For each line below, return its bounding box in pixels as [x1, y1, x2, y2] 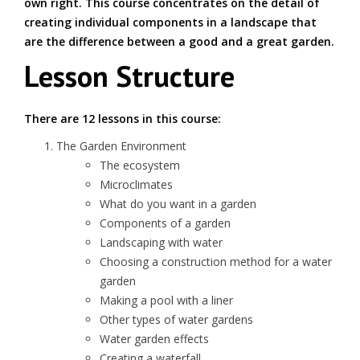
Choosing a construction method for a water [100, 254, 332, 269]
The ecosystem [100, 157, 180, 173]
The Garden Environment [56, 138, 186, 153]
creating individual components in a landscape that [24, 14, 317, 30]
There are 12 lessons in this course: [24, 111, 221, 126]
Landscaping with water [100, 235, 223, 250]
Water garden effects [100, 331, 209, 346]
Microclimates [100, 177, 173, 192]
